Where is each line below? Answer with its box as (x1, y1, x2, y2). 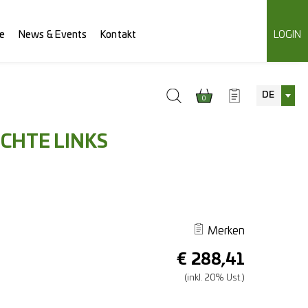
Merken (207, 225, 245, 236)
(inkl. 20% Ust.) (184, 274, 245, 283)
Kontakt (100, 30, 136, 40)
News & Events (19, 30, 87, 40)
